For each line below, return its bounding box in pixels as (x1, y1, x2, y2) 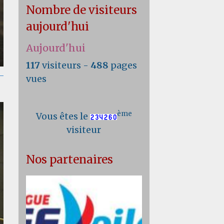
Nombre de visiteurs (26, 3, 137, 17)
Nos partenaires (26, 152, 113, 166)
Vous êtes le (35, 110, 90, 122)
